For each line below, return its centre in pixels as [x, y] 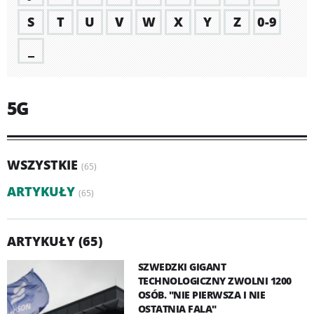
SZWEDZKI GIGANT [182, 267]
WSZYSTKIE [42, 165]
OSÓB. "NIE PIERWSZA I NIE [202, 295]
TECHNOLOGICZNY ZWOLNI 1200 [214, 281]
